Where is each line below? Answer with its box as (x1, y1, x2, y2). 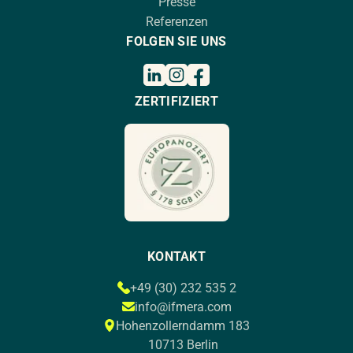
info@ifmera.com (134, 299, 232, 314)
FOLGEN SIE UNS (126, 33, 227, 49)
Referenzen (145, 13, 208, 29)
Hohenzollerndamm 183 (116, 318, 250, 333)
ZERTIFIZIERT (135, 93, 218, 109)
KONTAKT (147, 248, 206, 264)
